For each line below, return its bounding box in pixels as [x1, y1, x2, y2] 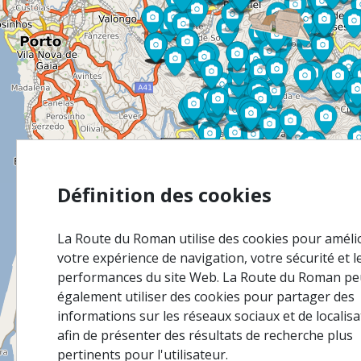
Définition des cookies [57, 181, 272, 208]
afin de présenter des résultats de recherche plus [57, 326, 353, 344]
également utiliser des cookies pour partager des [57, 288, 355, 305]
